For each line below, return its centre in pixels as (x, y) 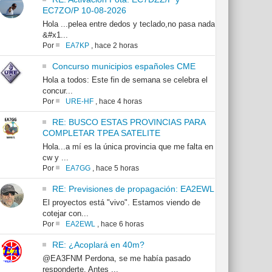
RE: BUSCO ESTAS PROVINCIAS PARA (128, 122)
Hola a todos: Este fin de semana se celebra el (125, 80)
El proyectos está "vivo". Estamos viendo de (121, 203)
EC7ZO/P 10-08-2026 (84, 11)
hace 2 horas (116, 46)
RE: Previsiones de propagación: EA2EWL (133, 189)
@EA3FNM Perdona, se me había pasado (116, 259)
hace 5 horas (117, 168)
